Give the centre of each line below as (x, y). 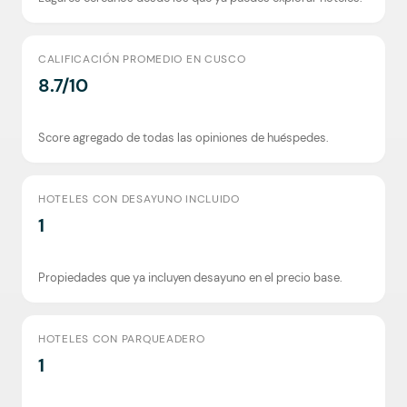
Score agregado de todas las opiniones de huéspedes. (184, 138)
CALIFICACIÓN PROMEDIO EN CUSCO (142, 59)
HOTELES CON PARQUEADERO (122, 339)
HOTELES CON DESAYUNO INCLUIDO (139, 199)
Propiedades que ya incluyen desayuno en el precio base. (190, 278)
